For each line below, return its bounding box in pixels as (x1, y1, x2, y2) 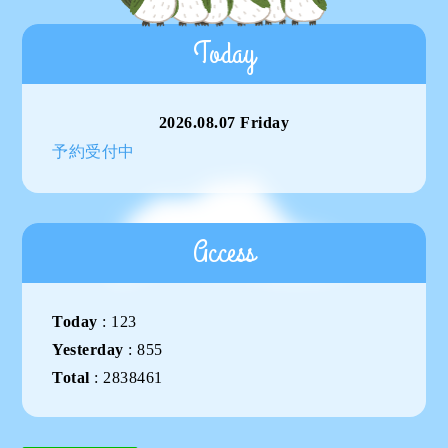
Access (192, 233, 256, 274)
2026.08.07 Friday (158, 114, 290, 132)
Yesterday (52, 341, 124, 359)
